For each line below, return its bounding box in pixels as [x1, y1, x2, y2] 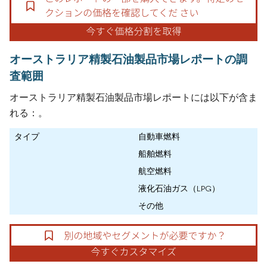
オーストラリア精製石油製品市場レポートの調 [10, 51, 247, 66]
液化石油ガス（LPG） [138, 182, 220, 194]
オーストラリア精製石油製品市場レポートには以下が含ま [10, 91, 257, 103]
